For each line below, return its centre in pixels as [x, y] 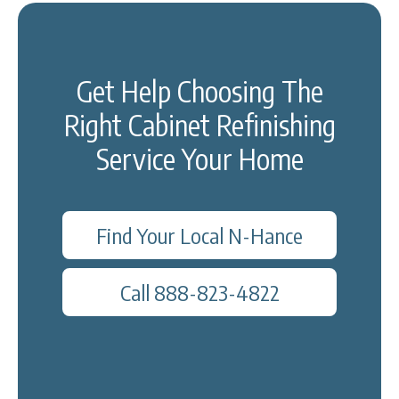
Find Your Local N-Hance [199, 235]
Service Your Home [199, 158]
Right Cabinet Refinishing [199, 124]
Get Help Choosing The [199, 90]
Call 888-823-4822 [199, 292]
